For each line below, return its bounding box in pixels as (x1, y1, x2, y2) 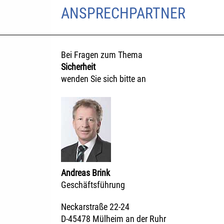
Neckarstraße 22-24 (61, 201, 129, 212)
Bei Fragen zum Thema (61, 49, 142, 60)
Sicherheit (61, 61, 95, 72)
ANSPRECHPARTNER (61, 4, 185, 22)
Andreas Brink (61, 167, 110, 178)
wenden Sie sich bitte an (61, 73, 146, 84)
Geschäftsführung (61, 179, 125, 190)
